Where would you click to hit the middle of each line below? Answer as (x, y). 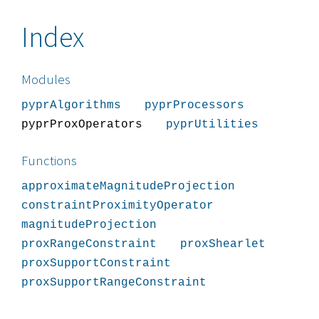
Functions (49, 161)
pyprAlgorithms (71, 105)
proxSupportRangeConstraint (114, 283)
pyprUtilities (212, 125)
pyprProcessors (194, 105)
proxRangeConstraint (89, 244)
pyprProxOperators (82, 125)
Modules (46, 79)
